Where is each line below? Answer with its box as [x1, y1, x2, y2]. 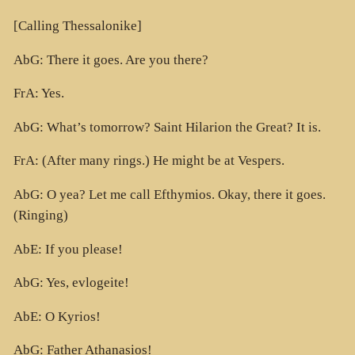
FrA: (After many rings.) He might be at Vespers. [13, 153, 284, 169]
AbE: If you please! [13, 241, 123, 257]
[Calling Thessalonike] [13, 18, 142, 34]
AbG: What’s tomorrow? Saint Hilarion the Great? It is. [13, 119, 321, 135]
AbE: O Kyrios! [13, 308, 101, 324]
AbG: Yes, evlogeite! [13, 275, 129, 291]
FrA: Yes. [13, 86, 64, 101]
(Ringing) [13, 208, 68, 223]
